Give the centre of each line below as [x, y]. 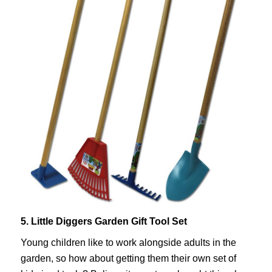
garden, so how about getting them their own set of [128, 259]
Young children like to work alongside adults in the [128, 243]
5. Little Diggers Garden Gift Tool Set [104, 222]
